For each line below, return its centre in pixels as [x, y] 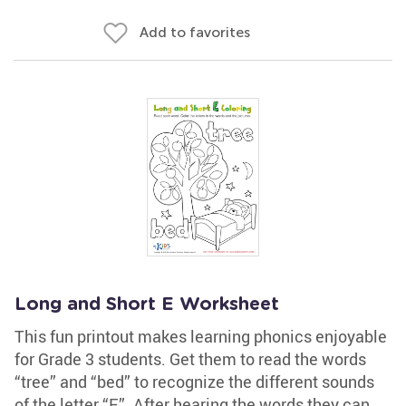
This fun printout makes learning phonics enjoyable [201, 336]
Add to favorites [195, 32]
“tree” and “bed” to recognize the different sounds [194, 382]
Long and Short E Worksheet [147, 304]
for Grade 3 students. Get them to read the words [190, 359]
